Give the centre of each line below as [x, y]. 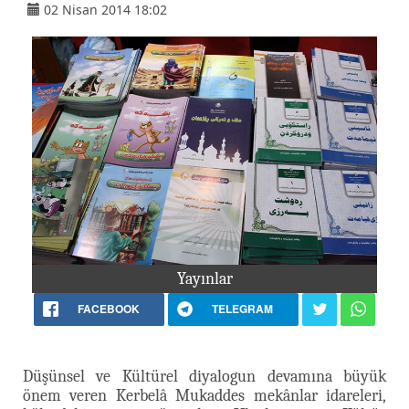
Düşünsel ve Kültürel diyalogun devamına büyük [204, 376]
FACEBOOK [108, 308]
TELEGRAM [242, 308]
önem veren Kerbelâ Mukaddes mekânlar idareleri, [204, 395]
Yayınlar [204, 278]
